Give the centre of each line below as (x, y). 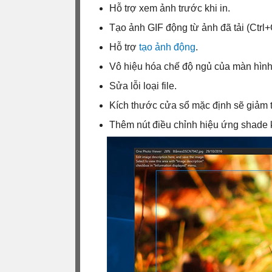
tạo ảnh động (167, 47)
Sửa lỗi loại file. (143, 86)
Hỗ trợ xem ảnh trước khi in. (170, 8)
